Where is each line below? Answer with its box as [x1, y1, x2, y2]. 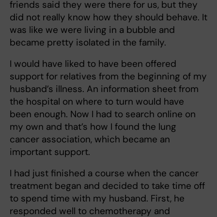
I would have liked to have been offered [10, 58, 176, 70]
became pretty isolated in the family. [10, 36, 166, 49]
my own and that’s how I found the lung [10, 121, 176, 133]
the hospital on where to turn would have [10, 95, 184, 108]
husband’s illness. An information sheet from [10, 83, 199, 95]
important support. [10, 146, 90, 158]
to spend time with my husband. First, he [10, 192, 185, 205]
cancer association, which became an [10, 133, 170, 146]
